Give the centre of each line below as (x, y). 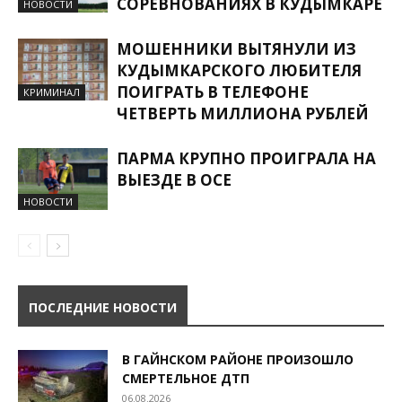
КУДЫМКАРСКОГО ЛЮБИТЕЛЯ (239, 70)
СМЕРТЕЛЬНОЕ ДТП (186, 378)
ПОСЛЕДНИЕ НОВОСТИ (103, 307)
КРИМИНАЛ (52, 92)
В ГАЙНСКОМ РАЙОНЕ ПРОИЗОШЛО (238, 359)
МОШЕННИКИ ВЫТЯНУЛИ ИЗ (236, 48)
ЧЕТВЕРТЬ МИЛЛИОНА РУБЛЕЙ (243, 113)
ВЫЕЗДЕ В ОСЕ (174, 179)
